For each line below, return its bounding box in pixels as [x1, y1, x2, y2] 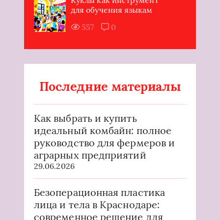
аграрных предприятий [34, 148, 146, 161]
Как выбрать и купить [34, 111, 137, 124]
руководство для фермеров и [34, 136, 175, 149]
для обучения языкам [71, 4, 153, 15]
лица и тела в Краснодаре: [34, 198, 160, 211]
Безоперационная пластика [34, 186, 165, 198]
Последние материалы [39, 78, 181, 94]
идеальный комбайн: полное [34, 124, 171, 137]
